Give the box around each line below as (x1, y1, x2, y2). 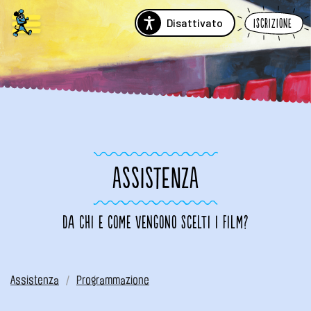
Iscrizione (253, 16, 292, 31)
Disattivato (167, 16, 223, 29)
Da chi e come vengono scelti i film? (62, 212, 249, 233)
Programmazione (76, 274, 149, 286)
